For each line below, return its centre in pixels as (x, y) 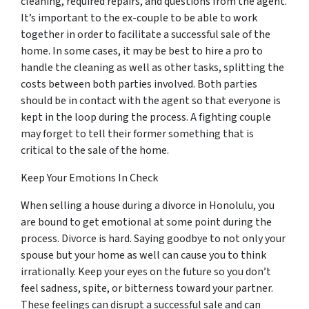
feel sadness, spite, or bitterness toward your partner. (147, 288)
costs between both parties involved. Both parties (139, 84)
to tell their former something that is (165, 134)
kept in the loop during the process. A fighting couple (146, 117)
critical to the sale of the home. (95, 150)
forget (59, 134)
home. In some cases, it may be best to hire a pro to (142, 51)
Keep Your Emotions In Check (89, 178)
